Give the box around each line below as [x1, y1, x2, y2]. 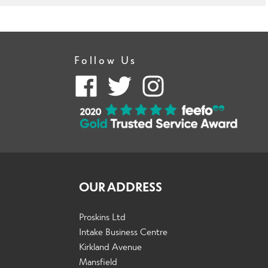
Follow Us [74, 53, 138, 66]
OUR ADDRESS [79, 179, 163, 194]
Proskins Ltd [79, 210, 126, 222]
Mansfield [79, 255, 118, 267]
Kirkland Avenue [79, 240, 142, 252]
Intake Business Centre [79, 225, 168, 237]
